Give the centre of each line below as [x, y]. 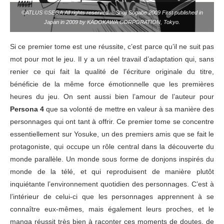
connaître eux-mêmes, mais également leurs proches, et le [112, 209]
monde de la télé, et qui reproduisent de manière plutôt [112, 172]
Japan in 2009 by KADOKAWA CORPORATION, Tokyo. [112, 22]
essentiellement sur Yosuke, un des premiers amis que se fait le [112, 134]
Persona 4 [27, 109]
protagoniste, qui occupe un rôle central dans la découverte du [112, 147]
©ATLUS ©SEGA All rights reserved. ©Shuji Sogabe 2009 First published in [112, 13]
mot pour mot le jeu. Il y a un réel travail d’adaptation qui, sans [112, 59]
